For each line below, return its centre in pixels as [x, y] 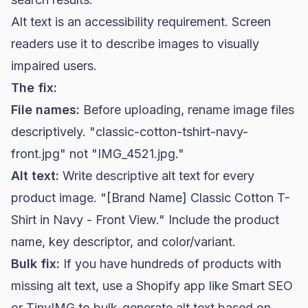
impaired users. [54, 66]
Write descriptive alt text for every [157, 176]
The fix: [34, 88]
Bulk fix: [35, 264]
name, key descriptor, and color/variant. [123, 242]
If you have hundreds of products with [170, 264]
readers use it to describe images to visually [135, 44]
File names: [45, 110]
